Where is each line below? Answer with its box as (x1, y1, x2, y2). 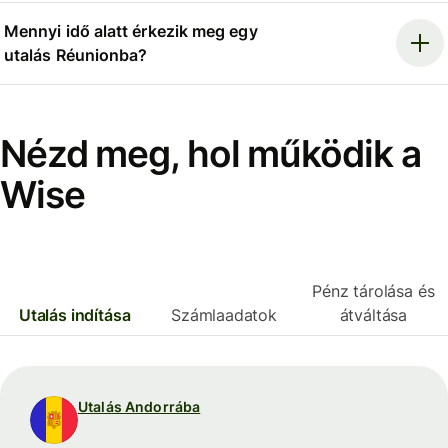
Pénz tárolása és (312, 281, 435, 302)
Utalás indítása (18, 305, 131, 326)
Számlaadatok (171, 305, 277, 326)
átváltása (339, 305, 408, 326)
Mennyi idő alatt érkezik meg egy (4, 21, 258, 42)
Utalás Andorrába (78, 398, 201, 416)
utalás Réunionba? (4, 45, 148, 66)
